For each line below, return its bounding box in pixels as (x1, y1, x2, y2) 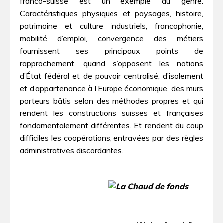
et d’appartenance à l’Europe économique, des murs (20, 83, 203, 93)
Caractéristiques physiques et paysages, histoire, (20, 8, 203, 18)
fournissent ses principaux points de (20, 45, 203, 56)
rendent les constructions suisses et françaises (20, 108, 203, 118)
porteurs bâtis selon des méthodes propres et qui (20, 95, 203, 106)
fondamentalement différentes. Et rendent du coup (20, 120, 203, 130)
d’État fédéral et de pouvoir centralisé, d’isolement (20, 70, 203, 81)
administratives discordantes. (20, 145, 123, 155)
